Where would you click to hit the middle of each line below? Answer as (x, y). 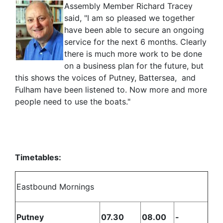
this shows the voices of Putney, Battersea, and (105, 77)
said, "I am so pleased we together (129, 18)
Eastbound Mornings (55, 186)
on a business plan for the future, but (134, 65)
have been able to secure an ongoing (134, 30)
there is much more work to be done (133, 54)
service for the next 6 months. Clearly (135, 42)
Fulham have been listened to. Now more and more (111, 89)
